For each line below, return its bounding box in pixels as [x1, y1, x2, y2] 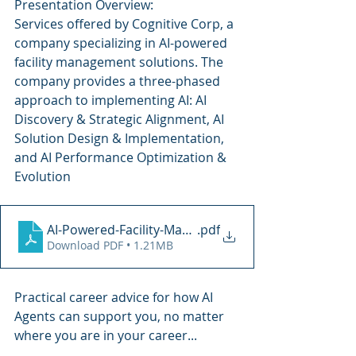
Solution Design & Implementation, [14, 130, 227, 147]
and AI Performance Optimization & [14, 149, 230, 166]
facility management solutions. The [14, 53, 226, 71]
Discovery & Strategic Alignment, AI [14, 110, 227, 128]
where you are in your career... [14, 327, 197, 344]
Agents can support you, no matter [14, 308, 227, 325]
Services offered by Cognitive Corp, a [14, 15, 237, 33]
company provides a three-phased [14, 72, 223, 90]
